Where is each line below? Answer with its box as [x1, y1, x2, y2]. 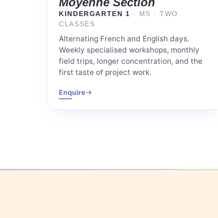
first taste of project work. [59, 68, 151, 77]
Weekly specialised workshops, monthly [59, 45, 200, 55]
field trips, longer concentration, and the [59, 56, 202, 66]
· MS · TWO [133, 10, 178, 18]
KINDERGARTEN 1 [59, 10, 133, 18]
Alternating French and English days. [59, 34, 189, 44]
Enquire [59, 88, 85, 97]
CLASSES [59, 20, 95, 28]
